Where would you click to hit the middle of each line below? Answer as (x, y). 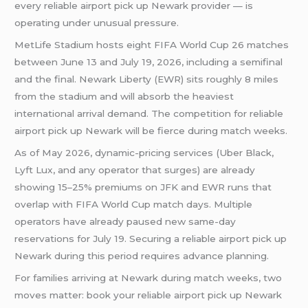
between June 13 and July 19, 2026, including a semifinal (149, 62)
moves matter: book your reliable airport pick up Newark (148, 295)
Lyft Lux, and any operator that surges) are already (135, 170)
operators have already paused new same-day (125, 222)
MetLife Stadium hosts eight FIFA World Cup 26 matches (152, 45)
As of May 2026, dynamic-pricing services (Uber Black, (144, 153)
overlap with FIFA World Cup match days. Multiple (134, 205)
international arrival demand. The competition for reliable (149, 114)
